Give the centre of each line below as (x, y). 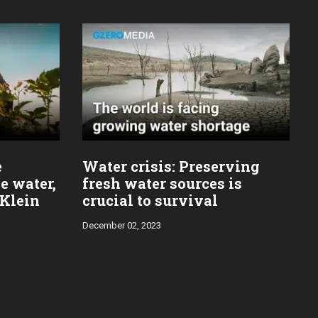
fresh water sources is (162, 183)
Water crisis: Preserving (171, 166)
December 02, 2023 (122, 225)
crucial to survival (150, 200)
